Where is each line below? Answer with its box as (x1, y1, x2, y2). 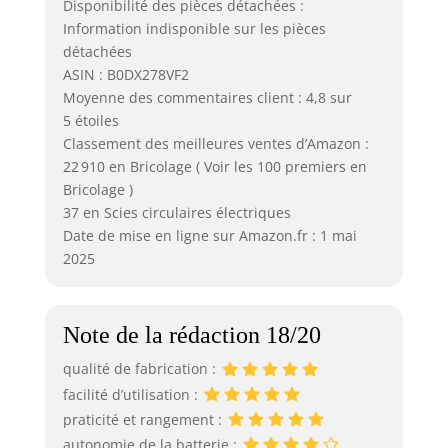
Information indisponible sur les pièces (62, 18, 326, 38)
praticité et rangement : (62, 409, 226, 429)
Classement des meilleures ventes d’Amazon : (62, 133, 369, 153)
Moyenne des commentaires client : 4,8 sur (62, 87, 352, 107)
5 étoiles (62, 110, 119, 130)
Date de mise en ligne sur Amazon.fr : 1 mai (62, 225, 357, 245)
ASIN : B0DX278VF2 (62, 64, 189, 84)
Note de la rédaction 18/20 (62, 322, 321, 349)
